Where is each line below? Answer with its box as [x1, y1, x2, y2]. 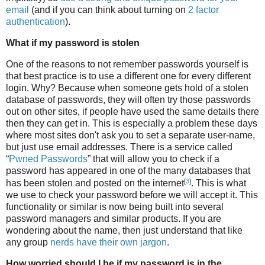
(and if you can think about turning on [29, 5, 188, 15]
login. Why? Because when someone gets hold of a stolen [6, 83, 248, 93]
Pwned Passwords [9, 154, 88, 164]
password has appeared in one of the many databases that [6, 166, 250, 176]
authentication [6, 17, 65, 27]
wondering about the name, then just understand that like [6, 225, 243, 236]
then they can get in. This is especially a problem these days [6, 118, 257, 129]
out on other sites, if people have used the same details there [6, 106, 259, 117]
